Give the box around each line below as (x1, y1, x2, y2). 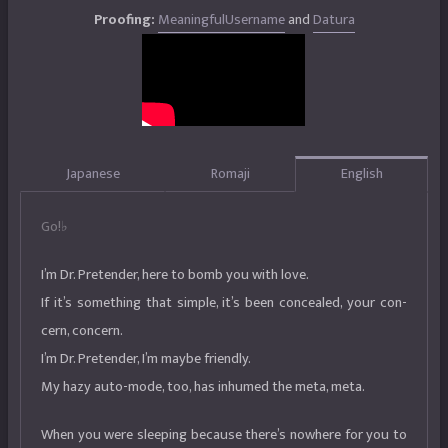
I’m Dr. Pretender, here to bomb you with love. (41, 262, 309, 287)
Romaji (210, 162, 250, 187)
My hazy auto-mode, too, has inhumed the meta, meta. (41, 374, 365, 399)
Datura (312, 8, 355, 32)
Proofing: (93, 8, 155, 32)
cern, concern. (41, 318, 123, 343)
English (340, 162, 383, 187)
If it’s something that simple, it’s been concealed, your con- (41, 290, 407, 315)
